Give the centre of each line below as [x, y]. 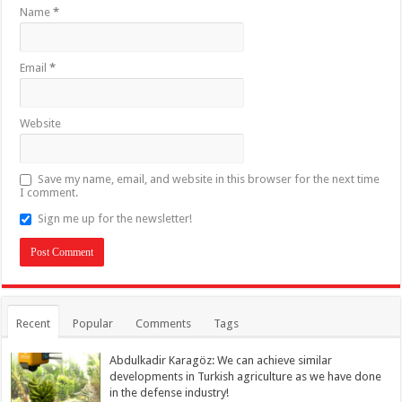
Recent [34, 324]
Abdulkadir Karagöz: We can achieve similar [221, 361]
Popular [93, 324]
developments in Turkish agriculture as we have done [246, 377]
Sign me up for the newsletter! [115, 219]
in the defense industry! [170, 393]
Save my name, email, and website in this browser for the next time [209, 179]
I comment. [49, 193]
